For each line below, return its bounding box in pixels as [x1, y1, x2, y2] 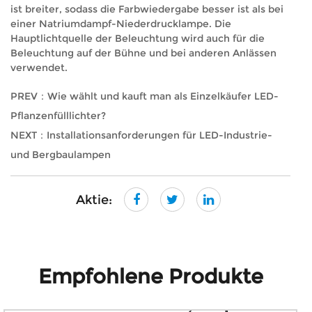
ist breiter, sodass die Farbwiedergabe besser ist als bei [10, 3, 283, 15]
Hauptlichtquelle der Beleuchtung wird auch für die [10, 32, 265, 45]
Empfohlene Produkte [38, 264, 263, 288]
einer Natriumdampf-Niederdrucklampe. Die [10, 17, 231, 30]
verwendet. [10, 61, 68, 74]
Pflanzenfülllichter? [10, 109, 106, 122]
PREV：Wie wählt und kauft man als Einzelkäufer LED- [10, 90, 279, 102]
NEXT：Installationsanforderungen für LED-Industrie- [10, 129, 272, 141]
